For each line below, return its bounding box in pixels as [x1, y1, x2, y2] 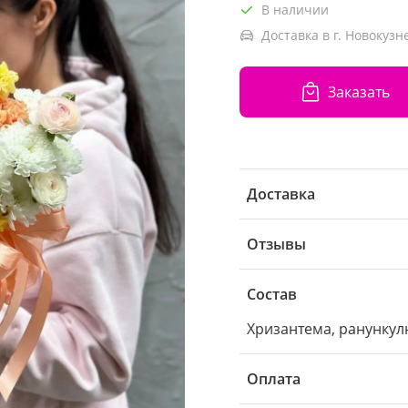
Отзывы [247, 234, 306, 254]
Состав [247, 284, 297, 304]
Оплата [247, 369, 301, 389]
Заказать [327, 81, 390, 102]
